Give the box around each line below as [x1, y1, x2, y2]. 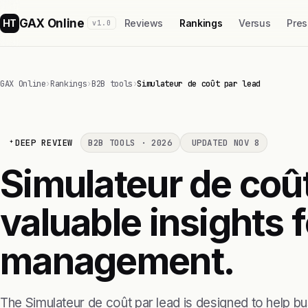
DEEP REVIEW [15, 137, 74, 148]
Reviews [124, 17, 164, 29]
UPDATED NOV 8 [191, 137, 260, 148]
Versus [239, 17, 271, 29]
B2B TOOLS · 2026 [88, 137, 173, 148]
